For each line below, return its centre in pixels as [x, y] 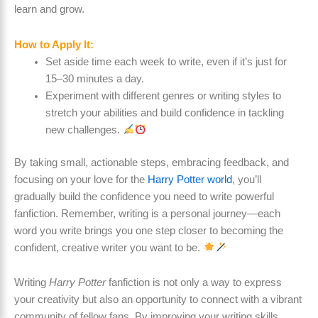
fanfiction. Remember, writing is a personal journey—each [147, 213]
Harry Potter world [190, 179]
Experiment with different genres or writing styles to [163, 95]
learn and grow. [49, 10]
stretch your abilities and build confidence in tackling [164, 113]
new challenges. [84, 130]
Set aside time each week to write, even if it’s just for [166, 61]
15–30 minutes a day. [94, 78]
